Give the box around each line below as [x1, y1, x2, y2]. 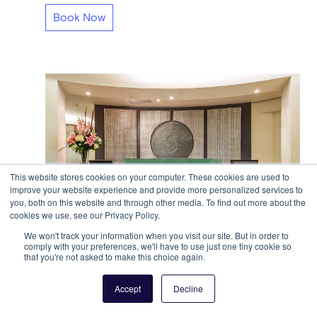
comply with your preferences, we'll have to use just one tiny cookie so [24, 240, 292, 252]
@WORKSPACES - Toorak [45, 261, 226, 277]
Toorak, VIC [138, 282, 193, 293]
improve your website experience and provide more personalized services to [10, 183, 303, 195]
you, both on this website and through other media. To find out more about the [10, 196, 306, 208]
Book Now [53, 12, 106, 24]
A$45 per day [45, 301, 113, 312]
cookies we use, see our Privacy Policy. [10, 209, 160, 221]
